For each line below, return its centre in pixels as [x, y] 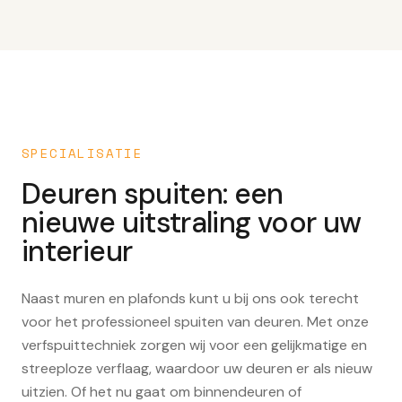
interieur [77, 251]
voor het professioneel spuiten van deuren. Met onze [195, 321]
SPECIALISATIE [83, 153]
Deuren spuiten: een [153, 193]
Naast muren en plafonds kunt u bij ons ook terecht [190, 298]
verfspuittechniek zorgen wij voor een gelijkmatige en [194, 345]
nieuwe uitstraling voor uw [192, 222]
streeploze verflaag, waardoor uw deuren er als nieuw [197, 368]
